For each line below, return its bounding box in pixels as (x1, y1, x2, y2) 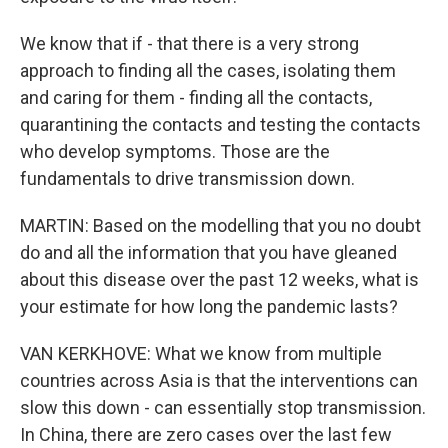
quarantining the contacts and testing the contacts (20, 113, 421, 135)
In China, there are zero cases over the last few (20, 423, 392, 445)
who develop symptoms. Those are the (20, 140, 330, 162)
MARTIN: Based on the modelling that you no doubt (20, 214, 421, 236)
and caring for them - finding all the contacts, (20, 86, 372, 108)
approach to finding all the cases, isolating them (20, 59, 396, 81)
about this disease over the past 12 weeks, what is (20, 268, 419, 290)
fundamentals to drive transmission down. (20, 167, 355, 189)
